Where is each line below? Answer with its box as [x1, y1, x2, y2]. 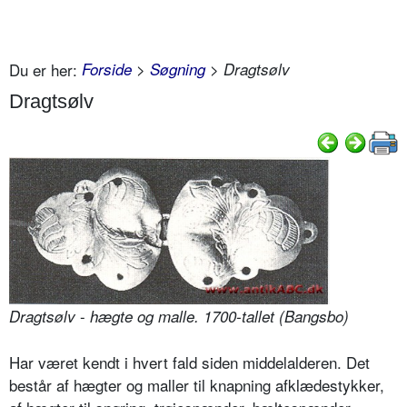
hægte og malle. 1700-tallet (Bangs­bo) [90, 305, 349, 328]
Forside [82, 57, 132, 80]
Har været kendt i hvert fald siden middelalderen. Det [9, 351, 370, 374]
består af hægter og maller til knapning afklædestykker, [9, 373, 384, 397]
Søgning [150, 57, 205, 80]
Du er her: [9, 57, 77, 81]
